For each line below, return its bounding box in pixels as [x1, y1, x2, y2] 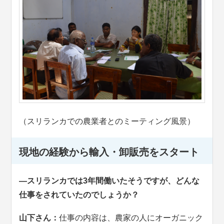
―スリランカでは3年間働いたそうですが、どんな [19, 176, 200, 185]
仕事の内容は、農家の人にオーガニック [59, 213, 203, 222]
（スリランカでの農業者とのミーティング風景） [19, 116, 195, 125]
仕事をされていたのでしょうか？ [19, 190, 139, 199]
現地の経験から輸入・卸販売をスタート [19, 146, 199, 157]
